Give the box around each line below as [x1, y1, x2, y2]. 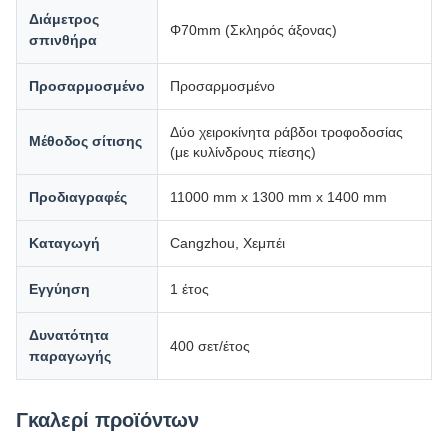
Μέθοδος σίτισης [29, 133, 142, 149]
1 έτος [170, 281, 209, 297]
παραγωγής [29, 348, 111, 364]
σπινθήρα [29, 32, 97, 48]
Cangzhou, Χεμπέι [170, 235, 285, 251]
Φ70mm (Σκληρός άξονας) [170, 22, 337, 38]
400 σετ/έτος [170, 338, 250, 354]
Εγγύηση [29, 281, 90, 297]
